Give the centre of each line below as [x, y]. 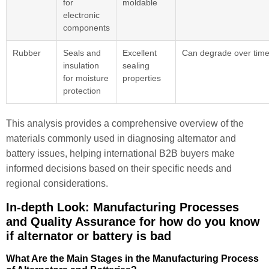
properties [142, 78]
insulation [81, 66]
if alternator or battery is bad [89, 236]
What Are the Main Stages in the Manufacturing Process [132, 258]
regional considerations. [57, 184]
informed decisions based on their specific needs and [119, 169]
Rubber [27, 53]
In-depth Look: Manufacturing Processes [122, 207]
